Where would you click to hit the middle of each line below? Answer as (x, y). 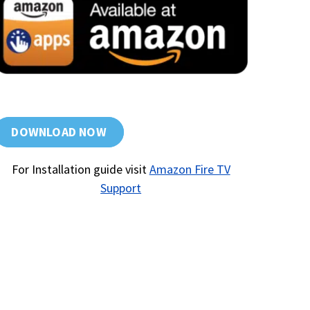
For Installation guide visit (80, 169)
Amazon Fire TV (190, 169)
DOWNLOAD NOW (59, 131)
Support (121, 188)
